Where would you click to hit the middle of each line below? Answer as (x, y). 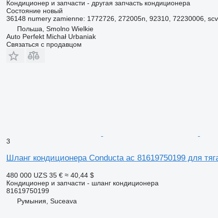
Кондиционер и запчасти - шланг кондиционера (82, 183)
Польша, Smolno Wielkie (55, 28)
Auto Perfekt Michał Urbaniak (51, 36)
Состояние (23, 10)
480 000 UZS (27, 175)
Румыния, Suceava (47, 201)
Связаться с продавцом (44, 44)
